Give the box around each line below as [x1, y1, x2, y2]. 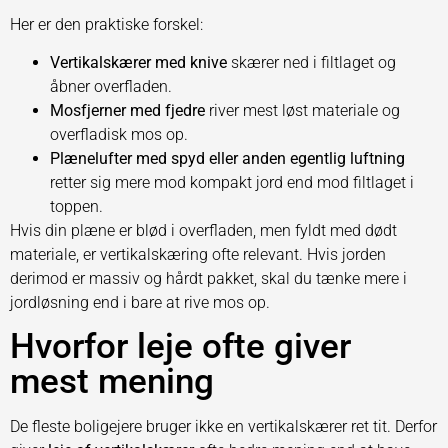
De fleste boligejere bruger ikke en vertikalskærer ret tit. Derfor [10, 417, 437, 437]
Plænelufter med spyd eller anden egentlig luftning [50, 148, 405, 168]
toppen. [50, 196, 103, 216]
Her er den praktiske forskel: [10, 14, 203, 34]
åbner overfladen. [50, 76, 172, 96]
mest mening [10, 361, 214, 403]
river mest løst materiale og [205, 100, 400, 120]
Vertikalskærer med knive [50, 52, 227, 72]
